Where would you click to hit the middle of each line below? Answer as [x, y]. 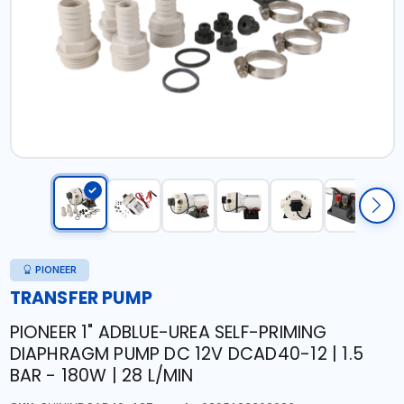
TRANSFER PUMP [81, 298]
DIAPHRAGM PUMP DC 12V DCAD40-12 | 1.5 [186, 354]
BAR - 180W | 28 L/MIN [101, 376]
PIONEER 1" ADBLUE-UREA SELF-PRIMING [168, 332]
